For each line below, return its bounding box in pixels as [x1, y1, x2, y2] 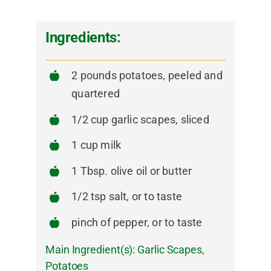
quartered [71, 87, 120, 100]
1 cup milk [71, 139, 122, 152]
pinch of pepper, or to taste [71, 215, 203, 229]
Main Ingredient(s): [45, 243, 138, 256]
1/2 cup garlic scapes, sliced [71, 113, 209, 126]
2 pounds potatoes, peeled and [71, 69, 223, 82]
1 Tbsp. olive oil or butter [71, 164, 192, 177]
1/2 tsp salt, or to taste [71, 190, 182, 203]
